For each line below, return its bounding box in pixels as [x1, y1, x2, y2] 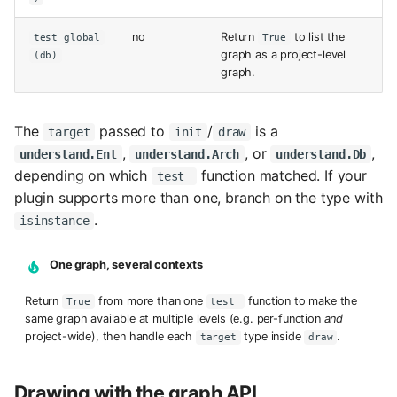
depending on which [14, 166, 152, 184]
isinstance [19, 213, 90, 228]
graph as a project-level [221, 47, 346, 61]
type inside [240, 329, 305, 343]
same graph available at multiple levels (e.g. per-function [25, 311, 324, 325]
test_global [33, 31, 101, 43]
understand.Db [276, 146, 367, 161]
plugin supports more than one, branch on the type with [14, 188, 383, 206]
